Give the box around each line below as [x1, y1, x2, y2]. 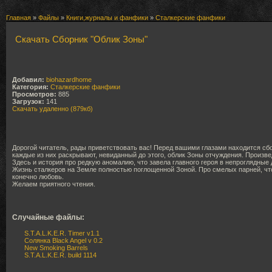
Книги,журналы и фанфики [66, 13, 148, 21]
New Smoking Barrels [24, 243, 88, 251]
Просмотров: [12, 90, 56, 98]
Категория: [12, 83, 49, 90]
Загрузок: [12, 97, 44, 105]
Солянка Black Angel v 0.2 [24, 236, 103, 244]
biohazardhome [46, 75, 92, 83]
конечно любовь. [12, 172, 64, 180]
